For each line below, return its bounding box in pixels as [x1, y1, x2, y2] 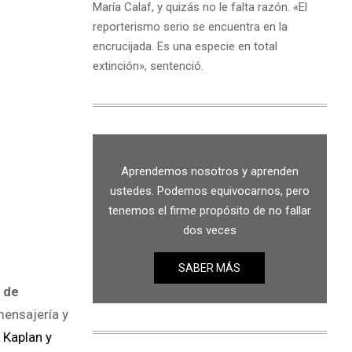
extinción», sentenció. [92, 58, 203, 73]
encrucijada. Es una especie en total [92, 38, 277, 53]
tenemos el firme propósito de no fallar [108, 203, 311, 218]
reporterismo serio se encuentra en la [92, 19, 288, 34]
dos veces [182, 222, 236, 237]
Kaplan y [3, 328, 52, 345]
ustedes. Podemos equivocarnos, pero [109, 183, 310, 198]
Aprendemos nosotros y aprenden [120, 163, 299, 178]
